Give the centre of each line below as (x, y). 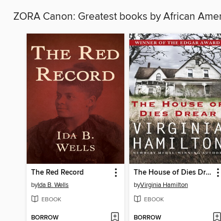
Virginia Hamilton (164, 185)
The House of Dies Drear (208, 172)
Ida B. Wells (53, 185)
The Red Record (58, 172)
